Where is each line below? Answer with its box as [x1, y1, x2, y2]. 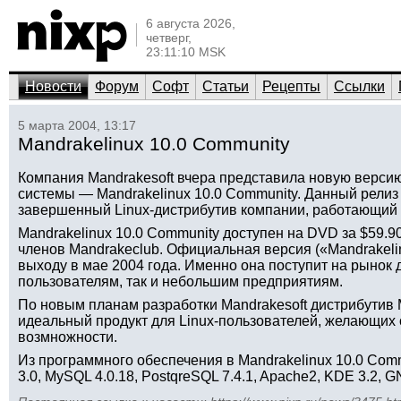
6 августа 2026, [146, 16, 235, 30]
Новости [25, 79, 81, 94]
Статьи [202, 79, 249, 94]
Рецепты [262, 79, 320, 94]
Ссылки [334, 79, 385, 94]
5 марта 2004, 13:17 [18, 118, 136, 132]
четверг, [146, 30, 192, 45]
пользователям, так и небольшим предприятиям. [18, 274, 343, 289]
